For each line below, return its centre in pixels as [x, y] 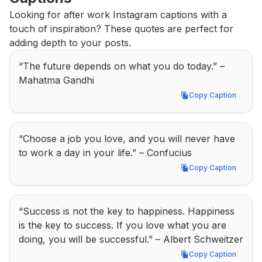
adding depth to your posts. [70, 43]
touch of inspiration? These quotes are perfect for [121, 29]
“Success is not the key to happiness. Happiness [127, 211]
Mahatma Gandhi [56, 80]
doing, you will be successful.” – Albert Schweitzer [131, 239]
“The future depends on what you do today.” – [122, 66]
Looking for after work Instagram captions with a [118, 15]
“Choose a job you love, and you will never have [127, 139]
